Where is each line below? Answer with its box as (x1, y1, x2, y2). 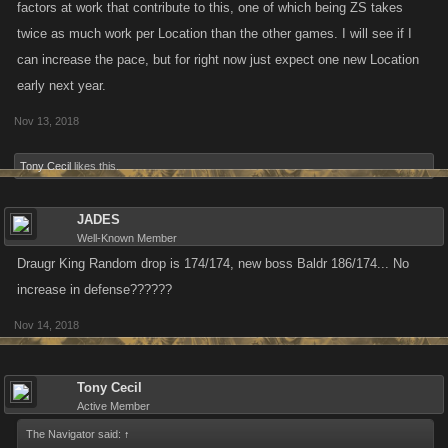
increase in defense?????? (17, 282, 172, 297)
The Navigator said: (26, 428, 124, 440)
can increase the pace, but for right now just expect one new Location (17, 52, 419, 67)
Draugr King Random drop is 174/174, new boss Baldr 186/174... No (17, 256, 409, 271)
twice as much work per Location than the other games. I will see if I (17, 26, 412, 41)
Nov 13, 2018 (14, 115, 79, 127)
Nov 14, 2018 (14, 319, 79, 331)
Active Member (77, 400, 150, 412)
